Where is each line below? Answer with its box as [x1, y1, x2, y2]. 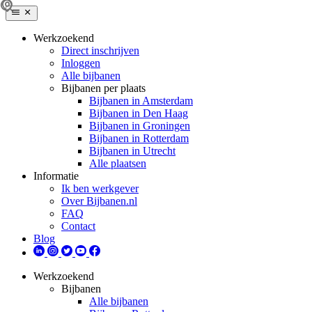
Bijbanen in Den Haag [89, 107, 188, 119]
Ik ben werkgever [61, 182, 139, 194]
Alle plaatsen [89, 157, 146, 169]
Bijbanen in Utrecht [89, 145, 175, 157]
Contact [61, 220, 95, 232]
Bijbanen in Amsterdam [89, 95, 193, 107]
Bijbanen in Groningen [89, 120, 190, 132]
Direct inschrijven [61, 45, 139, 56]
